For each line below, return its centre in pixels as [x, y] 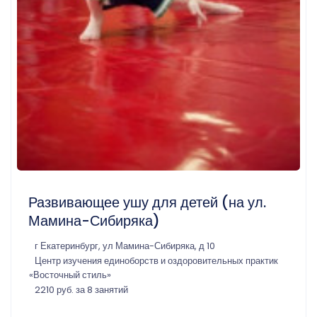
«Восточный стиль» [70, 275]
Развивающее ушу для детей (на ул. [147, 202]
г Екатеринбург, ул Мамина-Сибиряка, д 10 [125, 246]
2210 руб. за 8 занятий [81, 289]
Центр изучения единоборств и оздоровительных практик [156, 260]
